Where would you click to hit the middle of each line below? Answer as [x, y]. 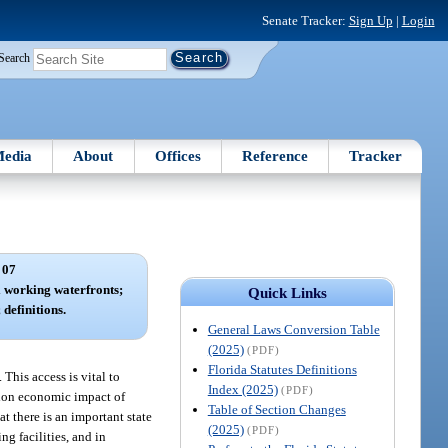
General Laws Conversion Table [293, 329]
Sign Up [370, 20]
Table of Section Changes [276, 409]
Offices [177, 155]
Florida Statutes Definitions [282, 369]
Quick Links [287, 292]
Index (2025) [242, 389]
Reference [275, 155]
